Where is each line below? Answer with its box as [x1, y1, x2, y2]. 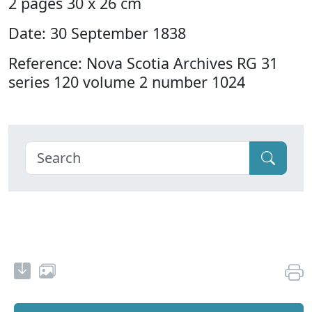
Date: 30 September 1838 [8, 23, 186, 44]
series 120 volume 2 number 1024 [8, 72, 245, 93]
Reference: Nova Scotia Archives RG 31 [8, 53, 278, 74]
